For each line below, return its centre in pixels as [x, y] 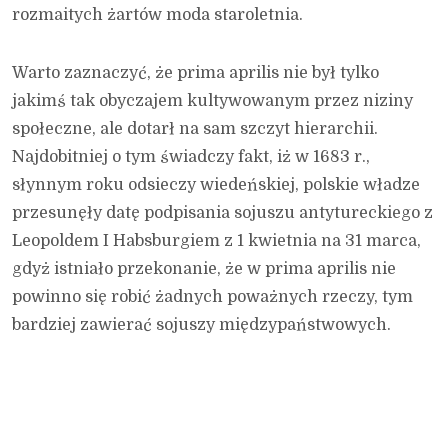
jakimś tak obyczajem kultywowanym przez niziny [212, 100]
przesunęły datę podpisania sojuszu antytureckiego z [222, 212]
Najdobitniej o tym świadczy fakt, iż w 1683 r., [191, 156]
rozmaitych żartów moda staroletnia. [157, 14]
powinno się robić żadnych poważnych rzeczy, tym [212, 296]
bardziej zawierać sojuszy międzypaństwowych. [201, 324]
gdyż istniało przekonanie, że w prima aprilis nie [204, 268]
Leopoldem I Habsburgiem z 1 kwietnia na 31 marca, [216, 240]
